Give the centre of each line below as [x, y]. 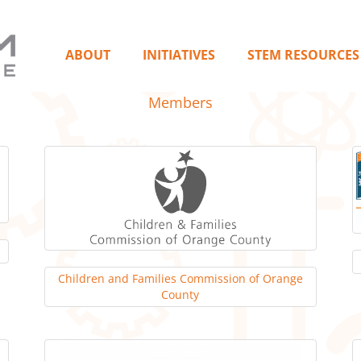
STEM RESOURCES [303, 55]
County [180, 295]
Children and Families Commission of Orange [180, 278]
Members [180, 102]
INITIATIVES [179, 55]
